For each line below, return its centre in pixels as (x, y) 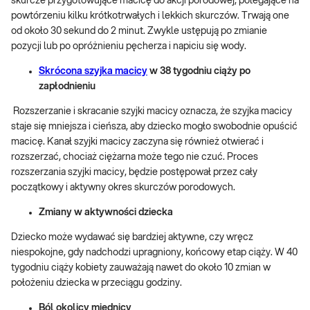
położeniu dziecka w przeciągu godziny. (97, 283)
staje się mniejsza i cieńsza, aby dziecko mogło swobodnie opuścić (154, 127)
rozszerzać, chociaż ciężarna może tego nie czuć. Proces (135, 157)
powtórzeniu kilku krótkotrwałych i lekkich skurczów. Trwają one (150, 16)
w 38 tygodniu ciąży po (199, 72)
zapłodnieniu (67, 87)
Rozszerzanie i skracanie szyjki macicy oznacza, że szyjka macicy (153, 112)
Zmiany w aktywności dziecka (106, 213)
